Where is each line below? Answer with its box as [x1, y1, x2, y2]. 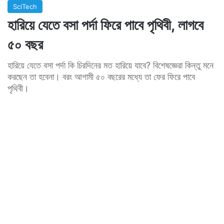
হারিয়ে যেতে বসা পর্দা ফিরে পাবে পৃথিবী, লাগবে [7, 16, 203, 33]
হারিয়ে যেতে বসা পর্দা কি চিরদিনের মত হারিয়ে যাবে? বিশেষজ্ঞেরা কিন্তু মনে [7, 59, 213, 70]
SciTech [13, 2, 37, 10]
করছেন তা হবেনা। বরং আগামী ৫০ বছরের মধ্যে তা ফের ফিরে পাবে [7, 71, 195, 82]
